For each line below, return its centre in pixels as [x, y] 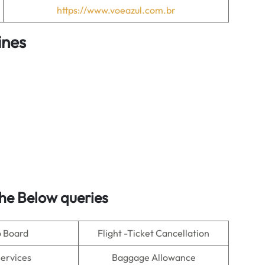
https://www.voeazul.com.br [116, 10]
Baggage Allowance [153, 257]
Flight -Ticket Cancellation [153, 233]
